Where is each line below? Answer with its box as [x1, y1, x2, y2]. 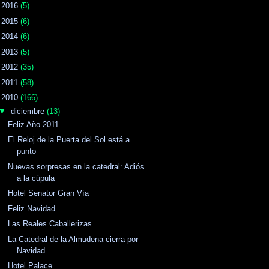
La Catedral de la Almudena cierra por [8, 234, 139, 244]
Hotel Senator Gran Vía [8, 189, 89, 198]
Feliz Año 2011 [8, 119, 59, 129]
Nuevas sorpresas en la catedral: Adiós [8, 162, 145, 171]
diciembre [10, 106, 47, 116]
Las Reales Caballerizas [8, 219, 92, 229]
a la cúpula [17, 173, 55, 183]
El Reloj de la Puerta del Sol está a [8, 135, 130, 145]
